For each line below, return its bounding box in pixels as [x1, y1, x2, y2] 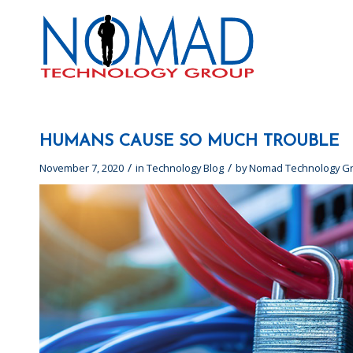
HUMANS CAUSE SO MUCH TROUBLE [39, 133, 339, 150]
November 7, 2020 [39, 161, 124, 175]
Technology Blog [147, 161, 224, 175]
